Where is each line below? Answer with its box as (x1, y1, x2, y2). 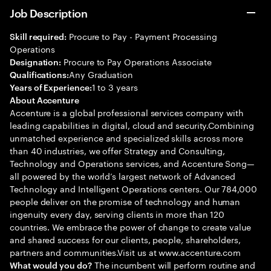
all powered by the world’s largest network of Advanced (10, 169, 236, 182)
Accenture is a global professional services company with (10, 105, 244, 119)
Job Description (10, 5, 88, 20)
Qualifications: (10, 68, 69, 80)
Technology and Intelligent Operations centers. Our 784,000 (10, 181, 257, 195)
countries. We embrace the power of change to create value (10, 220, 252, 233)
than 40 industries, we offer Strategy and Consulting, (10, 143, 226, 157)
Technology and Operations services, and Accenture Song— (10, 156, 255, 169)
